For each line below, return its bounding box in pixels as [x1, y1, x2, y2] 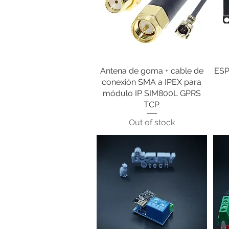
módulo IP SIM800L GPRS [102, 88, 201, 98]
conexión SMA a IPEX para [102, 77, 202, 87]
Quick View [133, 65, 170, 74]
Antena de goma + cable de [100, 65, 203, 76]
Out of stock [128, 117, 175, 127]
